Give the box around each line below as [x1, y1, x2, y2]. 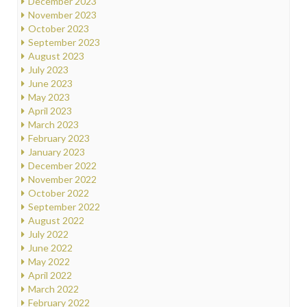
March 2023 [28, 118, 79, 130]
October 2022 [28, 186, 89, 199]
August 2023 [28, 49, 84, 62]
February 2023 [28, 132, 90, 144]
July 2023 [28, 63, 69, 75]
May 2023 [28, 90, 70, 103]
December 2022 [28, 159, 97, 171]
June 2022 [28, 241, 73, 254]
